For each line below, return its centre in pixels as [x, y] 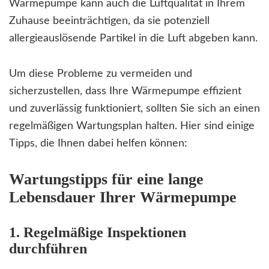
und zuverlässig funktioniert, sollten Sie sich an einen [134, 109]
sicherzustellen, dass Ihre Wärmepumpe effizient [125, 92]
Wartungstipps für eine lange [106, 180]
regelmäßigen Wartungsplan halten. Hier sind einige [132, 126]
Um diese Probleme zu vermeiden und [101, 74]
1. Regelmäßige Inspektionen [98, 233]
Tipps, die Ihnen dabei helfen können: [98, 144]
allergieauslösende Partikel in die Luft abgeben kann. [133, 39]
